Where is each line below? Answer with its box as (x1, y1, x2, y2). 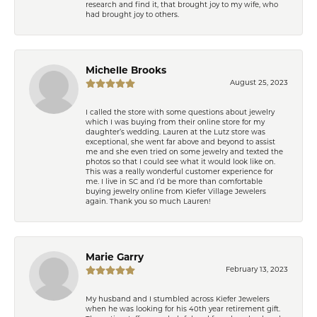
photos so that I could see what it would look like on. (86, 158, 275, 166)
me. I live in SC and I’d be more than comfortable (86, 178, 263, 185)
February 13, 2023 (226, 266, 288, 273)
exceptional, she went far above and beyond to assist (86, 139, 275, 146)
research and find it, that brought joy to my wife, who (86, 1, 278, 8)
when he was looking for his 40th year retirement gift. (86, 306, 280, 313)
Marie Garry (86, 253, 144, 263)
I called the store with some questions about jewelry (86, 109, 275, 116)
